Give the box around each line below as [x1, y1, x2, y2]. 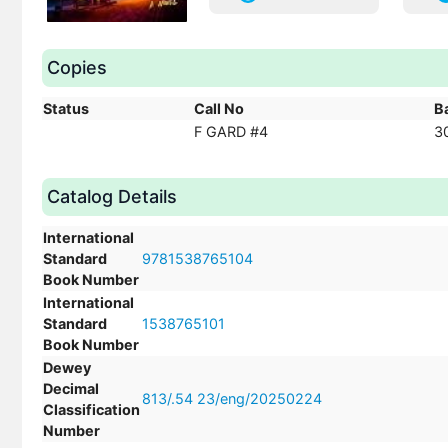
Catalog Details [47, 186, 177, 207]
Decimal [43, 380, 99, 397]
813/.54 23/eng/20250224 [142, 390, 322, 407]
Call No [194, 100, 244, 117]
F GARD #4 [194, 123, 268, 140]
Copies [47, 57, 107, 78]
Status [43, 100, 89, 117]
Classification [43, 401, 140, 418]
